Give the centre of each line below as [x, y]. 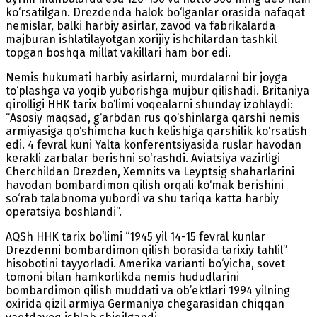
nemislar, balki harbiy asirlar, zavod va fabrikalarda [140, 25]
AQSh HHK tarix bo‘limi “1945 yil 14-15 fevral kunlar [136, 236]
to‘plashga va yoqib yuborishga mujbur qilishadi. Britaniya [157, 91]
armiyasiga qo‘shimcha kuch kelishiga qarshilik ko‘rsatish [156, 131]
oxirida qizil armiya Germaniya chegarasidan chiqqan [145, 304]
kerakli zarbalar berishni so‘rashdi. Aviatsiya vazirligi [143, 158]
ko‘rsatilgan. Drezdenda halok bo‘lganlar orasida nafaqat [155, 12]
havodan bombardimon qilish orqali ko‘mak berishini [145, 185]
